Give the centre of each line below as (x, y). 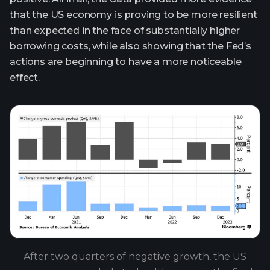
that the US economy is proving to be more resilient (133, 14)
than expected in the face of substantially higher (125, 30)
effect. (25, 77)
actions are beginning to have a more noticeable (126, 61)
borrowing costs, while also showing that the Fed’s (130, 46)
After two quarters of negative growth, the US (135, 256)
